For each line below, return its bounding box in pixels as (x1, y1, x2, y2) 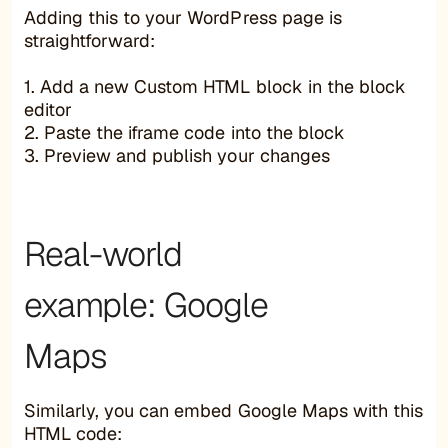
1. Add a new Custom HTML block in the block (24, 74, 406, 98)
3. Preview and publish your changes (24, 143, 330, 167)
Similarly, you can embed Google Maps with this (24, 398, 423, 422)
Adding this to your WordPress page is (24, 5, 342, 29)
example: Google (24, 282, 268, 327)
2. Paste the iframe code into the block (24, 120, 345, 144)
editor (24, 97, 73, 121)
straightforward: (24, 28, 156, 52)
